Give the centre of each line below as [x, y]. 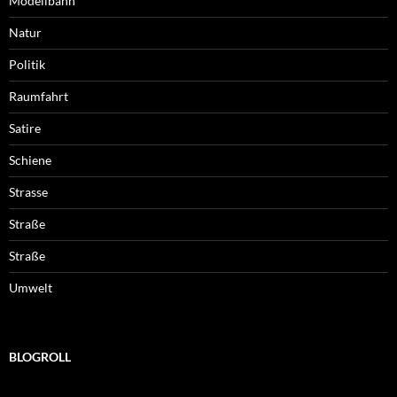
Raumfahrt [39, 97]
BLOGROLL [40, 357]
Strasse [28, 192]
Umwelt [31, 288]
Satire [25, 128]
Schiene [30, 160]
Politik [27, 65]
